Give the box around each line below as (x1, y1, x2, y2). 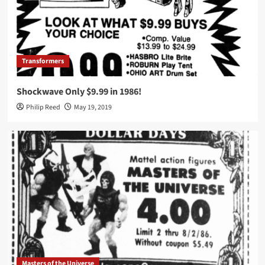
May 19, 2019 (73, 102, 112, 113)
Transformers (21, 56, 64, 67)
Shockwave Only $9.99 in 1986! (16, 85, 141, 99)
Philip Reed (25, 102, 60, 113)
